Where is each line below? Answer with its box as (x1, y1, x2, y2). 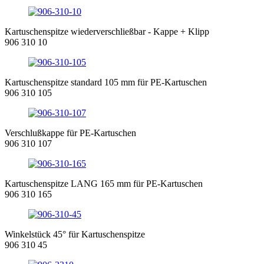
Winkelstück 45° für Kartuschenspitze (5, 229, 145, 239)
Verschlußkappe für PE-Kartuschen (5, 127, 136, 138)
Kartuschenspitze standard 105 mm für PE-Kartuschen (5, 77, 207, 87)
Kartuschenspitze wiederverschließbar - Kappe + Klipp (5, 26, 209, 37)
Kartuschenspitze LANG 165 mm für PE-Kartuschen (5, 178, 203, 189)
